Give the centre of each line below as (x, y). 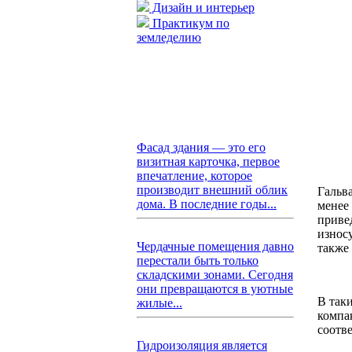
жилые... (159, 303)
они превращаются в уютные (215, 289)
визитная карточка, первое (208, 161)
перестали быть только (198, 260)
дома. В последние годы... (207, 204)
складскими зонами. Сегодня (215, 275)
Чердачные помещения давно (215, 246)
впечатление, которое (194, 176)
